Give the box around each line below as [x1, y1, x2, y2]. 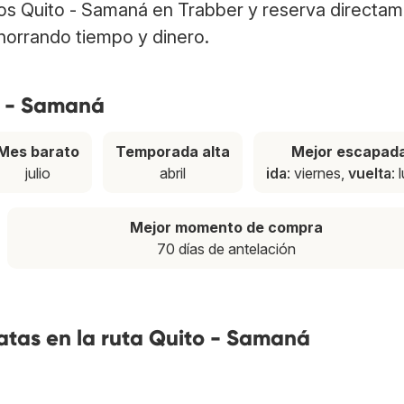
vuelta [348, 164, 392, 183]
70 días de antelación [157, 240, 296, 259]
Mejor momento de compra [130, 218, 323, 237]
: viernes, [287, 164, 349, 183]
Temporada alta [115, 142, 231, 161]
